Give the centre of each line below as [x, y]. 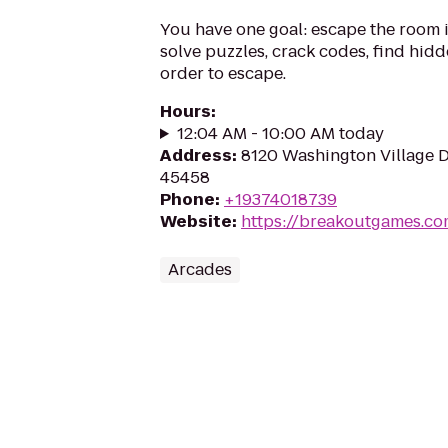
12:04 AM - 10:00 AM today [280, 133]
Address [196, 155]
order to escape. [223, 73]
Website [196, 221]
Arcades [200, 269]
